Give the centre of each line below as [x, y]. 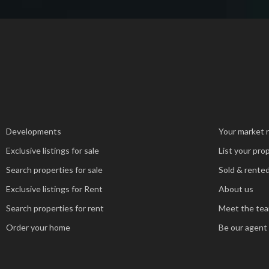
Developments [34, 131]
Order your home [38, 227]
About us [236, 189]
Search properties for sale [55, 170]
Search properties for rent [55, 208]
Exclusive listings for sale [53, 150]
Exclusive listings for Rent [55, 189]
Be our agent [243, 227]
